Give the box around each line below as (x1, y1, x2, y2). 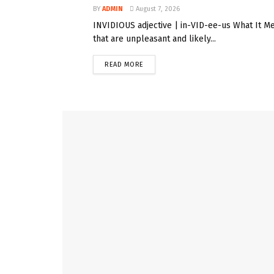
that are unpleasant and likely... (93, 33, 216, 44)
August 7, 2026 (134, 4, 180, 13)
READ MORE (105, 60, 144, 68)
